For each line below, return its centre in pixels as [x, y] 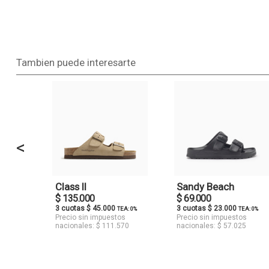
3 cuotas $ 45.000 [86, 209]
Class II [71, 187]
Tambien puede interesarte [76, 62]
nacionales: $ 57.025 [212, 226]
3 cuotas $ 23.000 [208, 209]
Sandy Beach [206, 187]
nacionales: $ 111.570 [92, 226]
